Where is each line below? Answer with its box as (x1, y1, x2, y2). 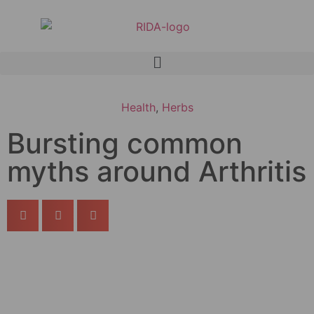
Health (121, 100, 156, 114)
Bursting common (7, 125, 243, 161)
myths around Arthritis (7, 153, 306, 189)
